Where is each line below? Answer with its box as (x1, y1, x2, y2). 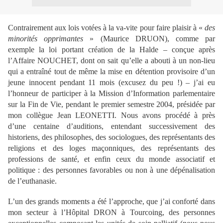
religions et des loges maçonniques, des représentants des (8, 144, 215, 152)
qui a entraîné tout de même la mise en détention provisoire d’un (8, 67, 215, 76)
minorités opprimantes (8, 34, 84, 43)
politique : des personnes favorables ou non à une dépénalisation (8, 166, 215, 174)
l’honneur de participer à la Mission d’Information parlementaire (8, 89, 215, 98)
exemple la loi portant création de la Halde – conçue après (8, 45, 215, 54)
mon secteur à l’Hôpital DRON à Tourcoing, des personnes (8, 208, 215, 217)
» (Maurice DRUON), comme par (83, 34, 216, 43)
